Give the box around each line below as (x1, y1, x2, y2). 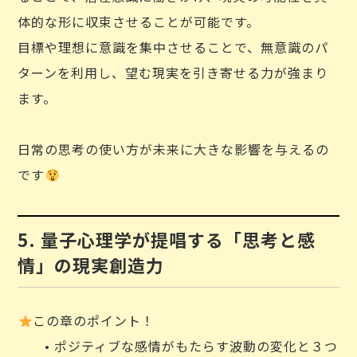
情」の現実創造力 (18, 252, 165, 277)
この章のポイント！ (32, 311, 155, 330)
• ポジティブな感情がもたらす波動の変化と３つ (18, 336, 339, 355)
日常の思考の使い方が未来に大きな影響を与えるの (18, 139, 330, 159)
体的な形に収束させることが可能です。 (18, 12, 261, 31)
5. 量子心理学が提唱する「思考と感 (18, 226, 316, 252)
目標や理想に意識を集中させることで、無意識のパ (18, 37, 329, 57)
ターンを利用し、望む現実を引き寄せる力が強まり (18, 63, 329, 82)
